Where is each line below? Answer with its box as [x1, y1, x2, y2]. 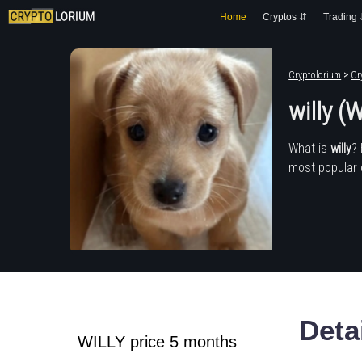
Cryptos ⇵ [263, 11, 307, 23]
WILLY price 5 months [78, 333, 238, 351]
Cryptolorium [288, 69, 342, 81]
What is [288, 140, 331, 156]
